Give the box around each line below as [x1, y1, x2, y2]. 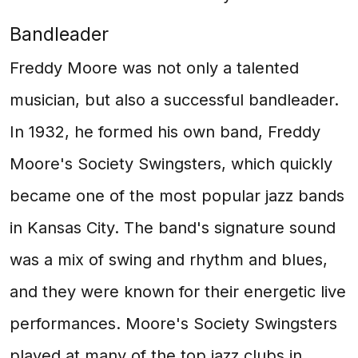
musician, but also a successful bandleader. [10, 90, 339, 109]
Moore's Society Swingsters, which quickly [10, 154, 332, 173]
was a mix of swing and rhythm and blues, [10, 250, 328, 269]
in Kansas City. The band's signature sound [10, 218, 336, 237]
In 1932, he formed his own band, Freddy [10, 122, 320, 141]
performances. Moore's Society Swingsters [10, 314, 337, 333]
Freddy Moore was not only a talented [10, 58, 299, 78]
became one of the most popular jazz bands [10, 186, 344, 205]
